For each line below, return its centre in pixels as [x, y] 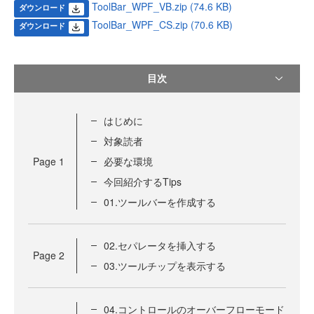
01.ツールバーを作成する [160, 202]
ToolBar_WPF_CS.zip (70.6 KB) [162, 25]
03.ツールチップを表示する [165, 265]
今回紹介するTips [143, 181]
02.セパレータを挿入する [160, 245]
